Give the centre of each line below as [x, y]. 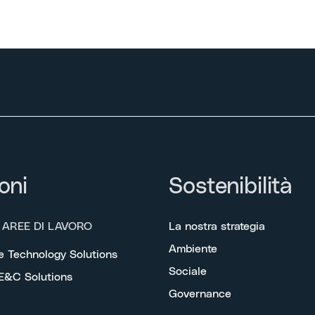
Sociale [188, 271]
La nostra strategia [217, 226]
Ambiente [193, 249]
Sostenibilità [231, 186]
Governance [200, 294]
